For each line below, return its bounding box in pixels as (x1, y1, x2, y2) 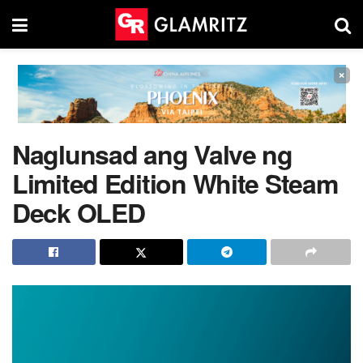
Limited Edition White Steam (12, 164, 338, 202)
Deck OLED (12, 194, 145, 231)
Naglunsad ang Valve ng (12, 135, 293, 173)
